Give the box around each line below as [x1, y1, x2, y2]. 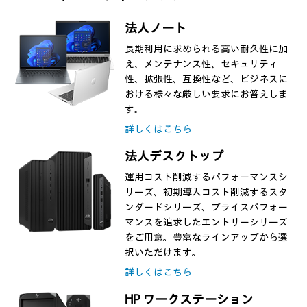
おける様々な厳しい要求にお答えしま [125, 88, 288, 101]
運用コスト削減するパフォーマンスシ [125, 171, 288, 184]
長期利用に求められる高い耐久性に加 [125, 43, 288, 56]
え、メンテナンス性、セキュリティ [125, 58, 279, 71]
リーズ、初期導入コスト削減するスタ [125, 186, 288, 199]
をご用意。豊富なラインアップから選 [125, 232, 288, 244]
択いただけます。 [125, 247, 202, 259]
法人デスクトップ [125, 149, 224, 164]
